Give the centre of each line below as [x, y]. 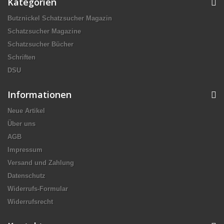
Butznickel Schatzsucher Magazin [60, 18]
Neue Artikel [26, 111]
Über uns [21, 124]
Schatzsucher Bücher [40, 44]
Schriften [21, 57]
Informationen [39, 95]
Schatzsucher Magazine [44, 31]
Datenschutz [26, 176]
